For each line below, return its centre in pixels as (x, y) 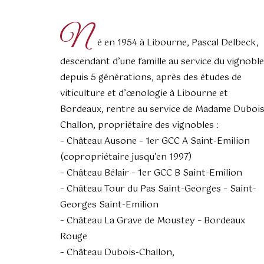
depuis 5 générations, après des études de (151, 78)
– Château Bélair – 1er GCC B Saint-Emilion (151, 173)
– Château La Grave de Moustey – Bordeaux (153, 221)
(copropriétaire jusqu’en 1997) (126, 157)
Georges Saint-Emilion (109, 205)
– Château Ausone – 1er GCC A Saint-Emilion (155, 141)
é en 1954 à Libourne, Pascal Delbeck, (178, 43)
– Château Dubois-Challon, (117, 253)
